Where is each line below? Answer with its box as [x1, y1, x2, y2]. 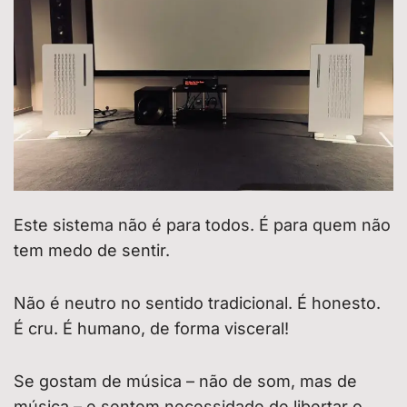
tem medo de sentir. [14, 240, 170, 260]
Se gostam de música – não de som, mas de [14, 371, 357, 391]
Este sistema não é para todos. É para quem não [14, 214, 391, 234]
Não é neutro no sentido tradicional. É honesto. [14, 293, 381, 313]
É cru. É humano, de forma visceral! [14, 318, 289, 338]
